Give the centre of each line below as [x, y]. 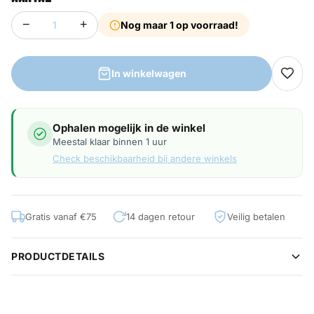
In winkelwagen [149, 74]
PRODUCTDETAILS [58, 257]
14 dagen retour [161, 216]
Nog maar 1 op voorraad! [179, 25]
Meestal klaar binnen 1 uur [110, 141]
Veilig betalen [256, 216]
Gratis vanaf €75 [61, 216]
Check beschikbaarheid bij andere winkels [145, 158]
